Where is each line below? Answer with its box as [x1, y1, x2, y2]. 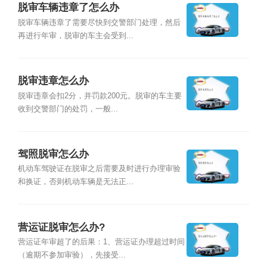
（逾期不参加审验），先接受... [17, 251, 126, 260]
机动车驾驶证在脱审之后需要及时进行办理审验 [17, 164, 181, 173]
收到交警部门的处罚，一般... [17, 104, 118, 113]
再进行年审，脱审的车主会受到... [17, 31, 133, 40]
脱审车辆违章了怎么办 [17, 2, 119, 14]
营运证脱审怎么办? [17, 221, 105, 233]
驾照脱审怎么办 [17, 148, 89, 160]
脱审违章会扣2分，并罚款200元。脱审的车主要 [17, 91, 182, 100]
